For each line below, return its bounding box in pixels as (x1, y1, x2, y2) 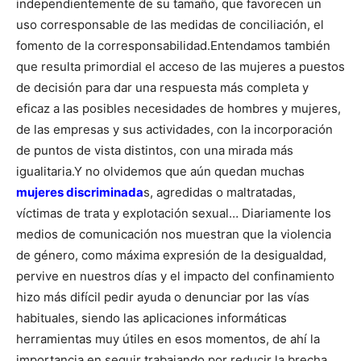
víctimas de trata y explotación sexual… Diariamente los (16, 205, 331, 221)
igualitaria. (16, 163, 74, 179)
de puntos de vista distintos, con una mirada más (16, 142, 293, 158)
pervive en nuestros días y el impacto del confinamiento (16, 268, 334, 284)
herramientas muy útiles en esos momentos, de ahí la (16, 330, 320, 346)
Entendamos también (210, 37, 330, 53)
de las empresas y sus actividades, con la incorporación (16, 121, 333, 137)
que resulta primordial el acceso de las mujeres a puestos (16, 58, 345, 74)
